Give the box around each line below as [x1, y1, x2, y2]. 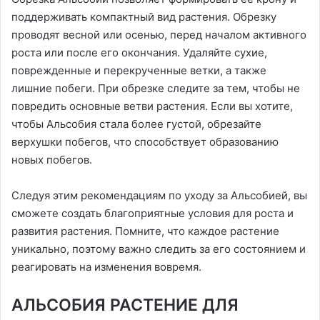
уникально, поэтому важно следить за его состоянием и [11, 242, 306, 256]
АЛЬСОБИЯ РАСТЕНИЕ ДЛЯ [11, 295, 239, 316]
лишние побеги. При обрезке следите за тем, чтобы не [11, 81, 300, 96]
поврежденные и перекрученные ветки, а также [11, 64, 266, 78]
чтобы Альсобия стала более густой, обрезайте [11, 117, 261, 131]
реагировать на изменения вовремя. [11, 260, 201, 274]
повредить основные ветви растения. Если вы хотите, [11, 99, 293, 114]
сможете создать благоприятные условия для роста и [11, 206, 294, 221]
